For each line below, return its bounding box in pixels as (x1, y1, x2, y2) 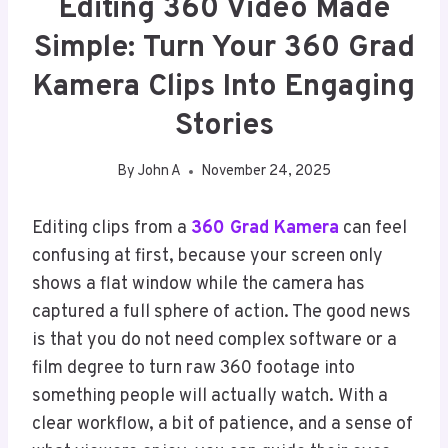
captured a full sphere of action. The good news (32, 301, 411, 325)
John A (138, 162, 182, 182)
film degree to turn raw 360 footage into (32, 357, 355, 381)
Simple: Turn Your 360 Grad (33, 29, 415, 67)
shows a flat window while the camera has (32, 273, 365, 297)
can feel (339, 217, 407, 241)
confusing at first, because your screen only (32, 245, 383, 269)
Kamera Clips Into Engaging (33, 68, 415, 106)
